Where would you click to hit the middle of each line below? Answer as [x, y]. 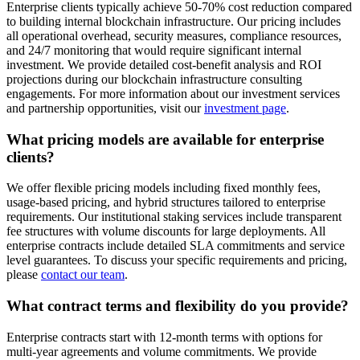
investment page [245, 108]
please [22, 275]
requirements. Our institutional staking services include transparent [174, 217]
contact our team [83, 275]
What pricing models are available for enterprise [165, 139]
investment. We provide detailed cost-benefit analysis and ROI [164, 64]
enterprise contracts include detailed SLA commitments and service [176, 246]
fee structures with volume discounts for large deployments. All [166, 231]
